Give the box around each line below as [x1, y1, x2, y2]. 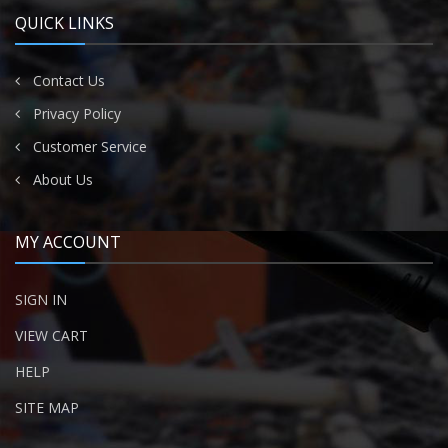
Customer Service [33, 137, 147, 156]
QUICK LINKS [15, 12, 114, 34]
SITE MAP [15, 398, 79, 417]
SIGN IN [15, 290, 67, 309]
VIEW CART [15, 326, 88, 345]
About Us [33, 170, 93, 189]
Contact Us [33, 71, 105, 90]
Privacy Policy [33, 104, 121, 123]
